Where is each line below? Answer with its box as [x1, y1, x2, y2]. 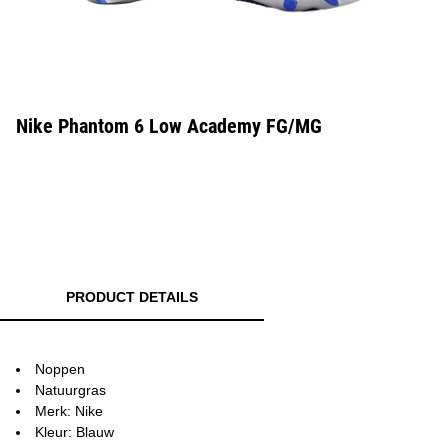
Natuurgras [35, 382, 106, 398]
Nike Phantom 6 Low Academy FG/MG [16, 114, 322, 138]
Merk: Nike [35, 403, 103, 419]
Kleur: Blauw [35, 424, 114, 440]
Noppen [35, 361, 85, 377]
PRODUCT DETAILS [66, 289, 198, 305]
